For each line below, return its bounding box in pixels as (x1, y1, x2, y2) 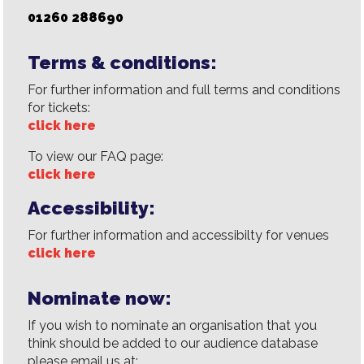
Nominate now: (28, 287, 172, 309)
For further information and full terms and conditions (28, 82, 341, 97)
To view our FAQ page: (28, 149, 164, 164)
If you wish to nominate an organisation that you (28, 318, 318, 333)
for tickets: (28, 100, 91, 115)
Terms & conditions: (28, 51, 218, 73)
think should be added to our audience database (28, 336, 318, 351)
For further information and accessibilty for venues (28, 227, 330, 243)
